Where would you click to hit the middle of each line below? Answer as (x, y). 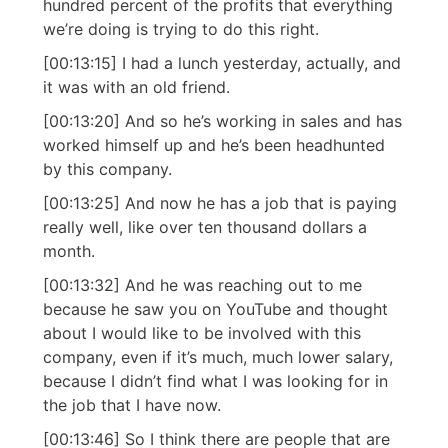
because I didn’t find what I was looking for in (215, 381)
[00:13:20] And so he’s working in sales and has (222, 121)
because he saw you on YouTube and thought (215, 309)
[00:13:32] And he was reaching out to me (202, 285)
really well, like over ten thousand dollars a (205, 227)
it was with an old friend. (136, 87)
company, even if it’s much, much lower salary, (218, 357)
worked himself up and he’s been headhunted (214, 145)
